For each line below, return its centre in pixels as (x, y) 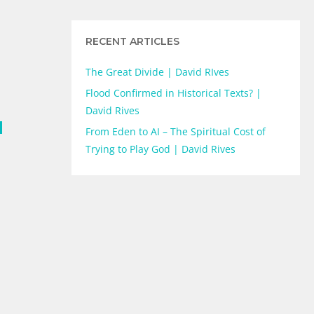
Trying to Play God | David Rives (161, 149)
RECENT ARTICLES (132, 42)
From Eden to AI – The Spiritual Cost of (176, 132)
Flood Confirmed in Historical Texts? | (173, 93)
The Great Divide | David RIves (157, 72)
